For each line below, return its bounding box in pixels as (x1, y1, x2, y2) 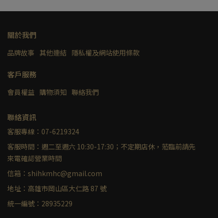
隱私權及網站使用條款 (72, 48, 140, 57)
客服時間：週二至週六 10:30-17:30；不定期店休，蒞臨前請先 (7, 142, 196, 151)
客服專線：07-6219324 (7, 127, 79, 136)
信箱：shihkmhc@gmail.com (7, 168, 102, 178)
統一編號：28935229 (7, 199, 73, 208)
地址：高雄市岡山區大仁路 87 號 (7, 183, 107, 193)
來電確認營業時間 (7, 153, 62, 163)
